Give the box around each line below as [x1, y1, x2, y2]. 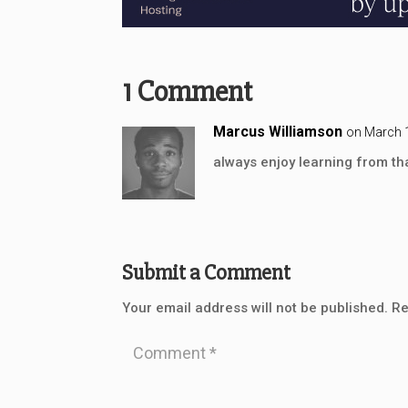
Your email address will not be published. [122, 299, 389, 316]
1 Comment [122, 72, 253, 110]
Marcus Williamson [213, 122, 343, 140]
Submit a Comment [122, 259, 291, 286]
